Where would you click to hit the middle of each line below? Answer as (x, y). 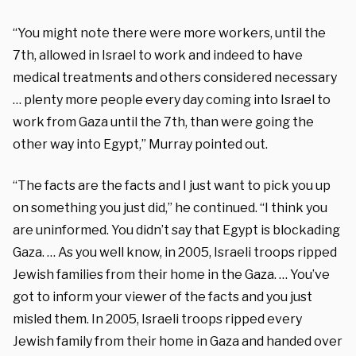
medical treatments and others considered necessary (175, 77)
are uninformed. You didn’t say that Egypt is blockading (176, 230)
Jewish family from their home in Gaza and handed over (178, 341)
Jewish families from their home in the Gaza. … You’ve (171, 274)
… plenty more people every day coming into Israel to (172, 99)
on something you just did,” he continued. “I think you (170, 207)
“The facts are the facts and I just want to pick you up (172, 185)
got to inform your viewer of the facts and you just (163, 296)
